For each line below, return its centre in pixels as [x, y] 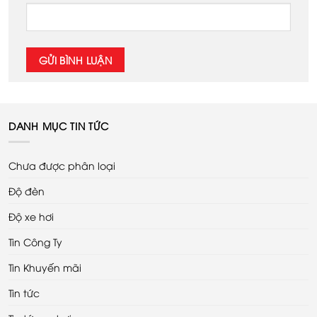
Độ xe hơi [31, 217]
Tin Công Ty [35, 242]
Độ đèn [27, 191]
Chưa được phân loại [62, 166]
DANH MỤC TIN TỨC [59, 126]
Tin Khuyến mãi [45, 267]
